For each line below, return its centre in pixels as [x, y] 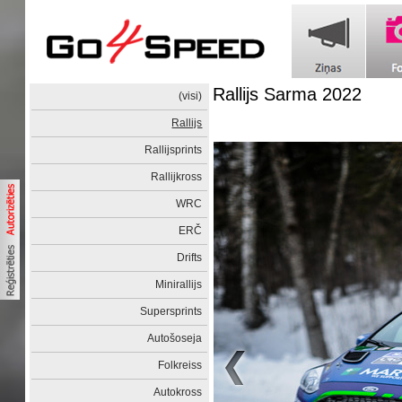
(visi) [191, 96]
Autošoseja [175, 338]
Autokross [178, 392]
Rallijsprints [174, 150]
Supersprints [171, 311]
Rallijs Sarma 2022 [288, 94]
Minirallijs [179, 284]
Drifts [190, 258]
